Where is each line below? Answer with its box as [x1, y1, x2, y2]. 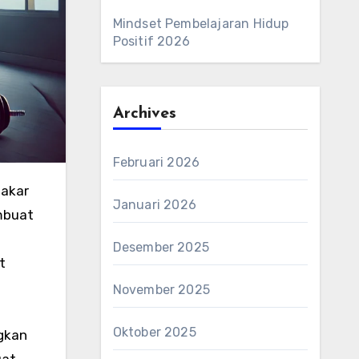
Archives [112, 106, 176, 122]
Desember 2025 [112, 240, 210, 255]
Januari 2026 [112, 197, 196, 212]
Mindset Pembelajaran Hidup [112, 16, 289, 31]
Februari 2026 [112, 155, 200, 170]
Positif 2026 [112, 34, 190, 49]
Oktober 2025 [112, 325, 196, 340]
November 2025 [112, 282, 211, 297]
